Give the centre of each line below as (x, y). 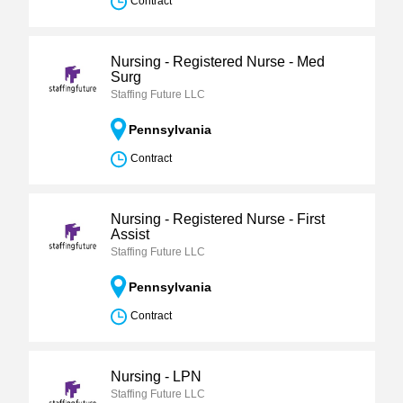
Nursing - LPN (156, 376)
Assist (130, 234)
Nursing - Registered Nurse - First (217, 219)
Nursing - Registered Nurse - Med (217, 62)
